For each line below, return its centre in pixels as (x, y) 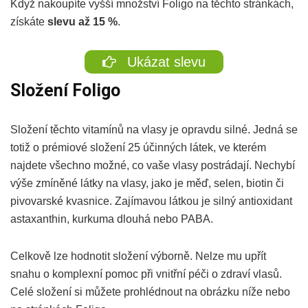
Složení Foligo (65, 90)
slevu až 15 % (82, 21)
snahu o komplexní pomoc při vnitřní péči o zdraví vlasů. (146, 274)
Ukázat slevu (164, 62)
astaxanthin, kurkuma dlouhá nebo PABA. (112, 219)
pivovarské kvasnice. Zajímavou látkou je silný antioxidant (151, 201)
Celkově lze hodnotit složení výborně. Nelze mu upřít (138, 256)
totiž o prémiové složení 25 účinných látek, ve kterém (138, 147)
